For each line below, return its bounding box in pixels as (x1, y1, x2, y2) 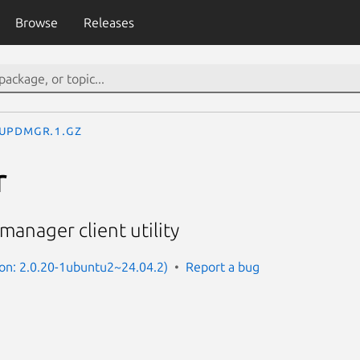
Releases (83, 15, 134, 30)
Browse (14, 15, 58, 30)
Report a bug (186, 259, 260, 274)
